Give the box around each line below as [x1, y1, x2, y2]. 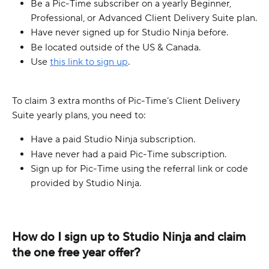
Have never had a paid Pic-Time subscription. [31, 148, 226, 160]
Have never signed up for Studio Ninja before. [31, 26, 228, 39]
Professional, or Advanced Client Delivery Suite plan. [31, 12, 257, 25]
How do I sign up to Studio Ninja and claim [12, 229, 249, 245]
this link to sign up [50, 56, 128, 68]
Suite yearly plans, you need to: [12, 109, 146, 122]
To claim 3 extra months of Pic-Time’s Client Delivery [12, 95, 243, 107]
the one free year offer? [12, 244, 141, 261]
